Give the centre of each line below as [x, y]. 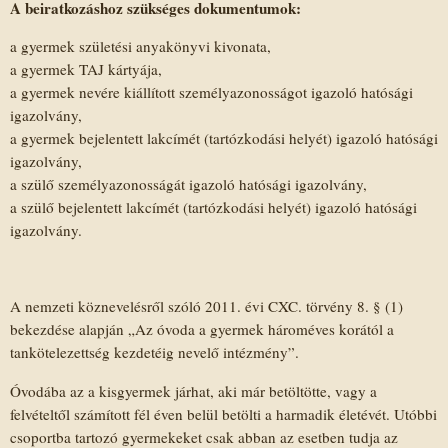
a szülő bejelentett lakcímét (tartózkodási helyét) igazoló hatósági [213, 206]
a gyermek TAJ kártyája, [86, 68]
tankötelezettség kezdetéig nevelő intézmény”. [154, 352]
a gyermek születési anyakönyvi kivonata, [140, 45]
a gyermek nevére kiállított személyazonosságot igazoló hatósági [211, 91]
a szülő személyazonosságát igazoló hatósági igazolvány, [188, 183]
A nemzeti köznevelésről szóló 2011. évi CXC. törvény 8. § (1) [206, 306]
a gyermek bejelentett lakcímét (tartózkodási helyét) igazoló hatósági [224, 137]
